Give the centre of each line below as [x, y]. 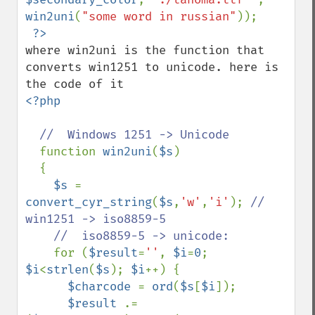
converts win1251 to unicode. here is [152, 67]
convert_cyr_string [89, 202]
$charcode [103, 287]
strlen [67, 270]
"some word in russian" [159, 17]
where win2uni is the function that [145, 50]
